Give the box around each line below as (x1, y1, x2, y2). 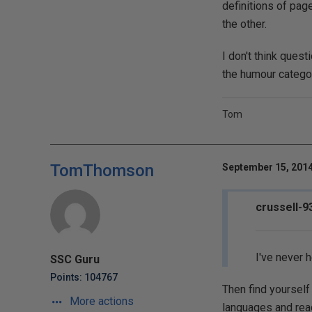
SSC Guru (50, 253, 100, 266)
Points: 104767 (50, 272, 118, 283)
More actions (67, 295, 134, 308)
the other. (221, 17, 267, 31)
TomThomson (50, 161, 154, 180)
